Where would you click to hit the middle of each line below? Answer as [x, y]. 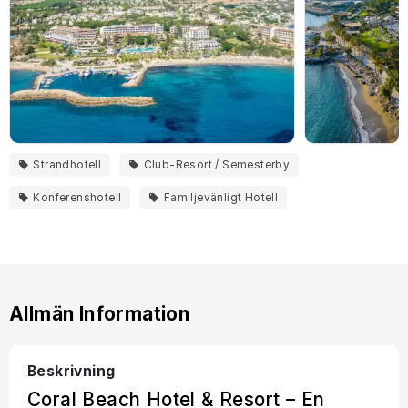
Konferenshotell [77, 198]
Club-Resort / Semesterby [217, 165]
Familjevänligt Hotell [221, 198]
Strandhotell [67, 165]
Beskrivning [71, 372]
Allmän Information [100, 314]
